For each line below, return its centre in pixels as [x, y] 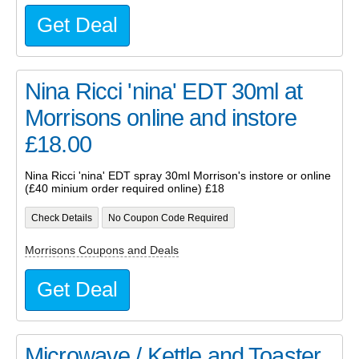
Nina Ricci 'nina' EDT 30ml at [163, 91]
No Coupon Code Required [168, 218]
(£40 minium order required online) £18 [125, 189]
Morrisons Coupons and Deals [102, 250]
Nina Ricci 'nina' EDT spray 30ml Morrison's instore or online [178, 176]
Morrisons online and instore [161, 117]
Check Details [61, 218]
